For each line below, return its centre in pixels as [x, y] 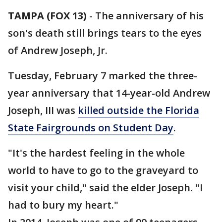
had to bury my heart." [63, 205]
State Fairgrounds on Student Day [91, 128]
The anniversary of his [149, 16]
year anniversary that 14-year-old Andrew [109, 93]
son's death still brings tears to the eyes [105, 33]
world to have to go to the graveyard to [103, 170]
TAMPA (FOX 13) [47, 16]
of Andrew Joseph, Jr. [58, 50]
